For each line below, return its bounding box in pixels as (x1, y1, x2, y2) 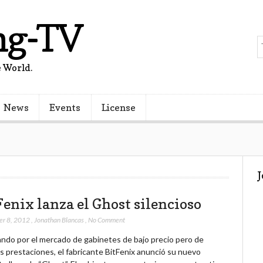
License (101, 102, 136, 114)
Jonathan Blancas (33, 215, 84, 224)
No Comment (87, 215, 125, 224)
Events (49, 102, 81, 114)
